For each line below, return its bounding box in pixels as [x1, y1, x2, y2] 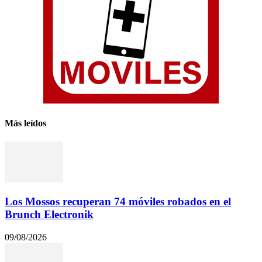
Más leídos [5, 118, 46, 129]
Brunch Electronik [5, 208, 94, 221]
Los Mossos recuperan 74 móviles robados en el [5, 195, 231, 208]
